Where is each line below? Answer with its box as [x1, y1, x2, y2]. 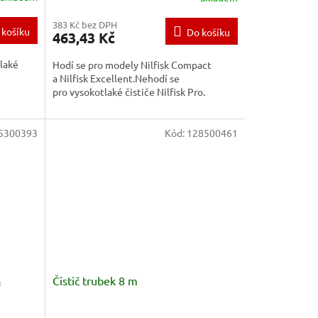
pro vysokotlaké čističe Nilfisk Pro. [52, 85, 205, 98]
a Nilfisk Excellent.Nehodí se [52, 72, 180, 84]
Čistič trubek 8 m [52, 273, 138, 288]
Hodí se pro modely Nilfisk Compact [52, 58, 212, 71]
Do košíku [186, 26, 230, 38]
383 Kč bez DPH [52, 18, 117, 31]
